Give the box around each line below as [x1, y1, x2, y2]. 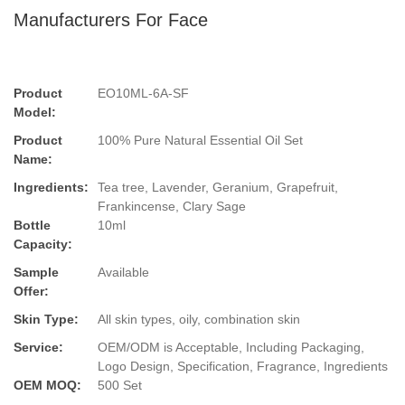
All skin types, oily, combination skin [98, 312, 300, 327]
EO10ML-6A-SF [98, 86, 189, 101]
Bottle [14, 218, 51, 233]
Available [98, 265, 149, 280]
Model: [14, 105, 56, 120]
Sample [14, 265, 59, 280]
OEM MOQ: [14, 378, 81, 393]
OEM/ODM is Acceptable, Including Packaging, [98, 340, 364, 355]
